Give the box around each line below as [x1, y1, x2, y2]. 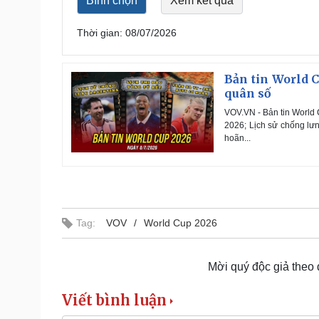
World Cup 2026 [144, 217, 217, 229]
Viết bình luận [62, 291, 167, 310]
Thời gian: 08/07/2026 [77, 27, 177, 39]
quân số [224, 86, 271, 101]
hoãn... [224, 133, 251, 144]
